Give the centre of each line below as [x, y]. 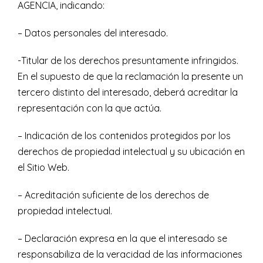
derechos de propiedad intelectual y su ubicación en [131, 152]
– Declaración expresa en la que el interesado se [122, 239]
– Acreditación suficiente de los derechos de [113, 195]
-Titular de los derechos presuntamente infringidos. [128, 61]
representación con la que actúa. [90, 108]
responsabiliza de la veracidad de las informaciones [130, 254]
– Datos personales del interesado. [93, 33]
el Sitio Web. [43, 168]
